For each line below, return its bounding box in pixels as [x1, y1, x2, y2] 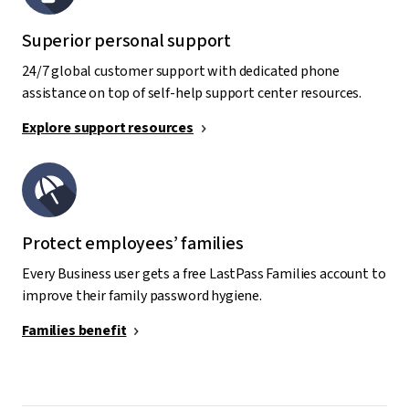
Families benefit [22, 320, 127, 341]
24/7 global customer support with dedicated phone [22, 60, 341, 81]
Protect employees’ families [22, 230, 244, 257]
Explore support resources [22, 117, 194, 138]
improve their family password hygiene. [22, 285, 262, 306]
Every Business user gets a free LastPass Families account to [22, 263, 386, 284]
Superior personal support [22, 27, 231, 54]
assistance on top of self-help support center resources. [22, 82, 362, 103]
